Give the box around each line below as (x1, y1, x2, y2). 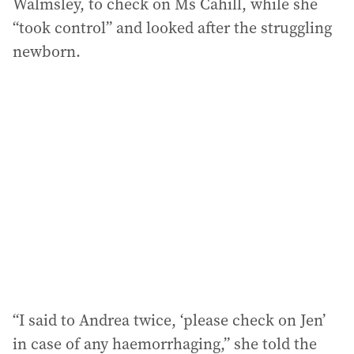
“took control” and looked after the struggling (13, 16, 332, 39)
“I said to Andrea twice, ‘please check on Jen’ (13, 308, 326, 331)
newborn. (13, 40, 81, 62)
